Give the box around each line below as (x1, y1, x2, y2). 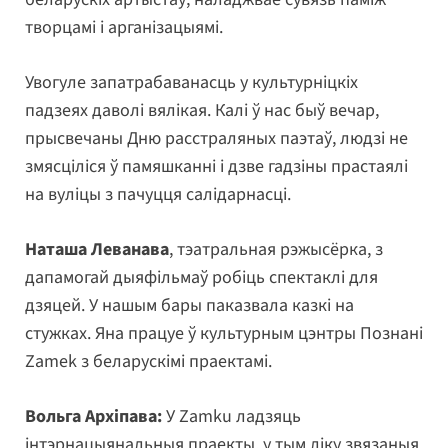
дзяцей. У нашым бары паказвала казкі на (25, 293, 354, 319)
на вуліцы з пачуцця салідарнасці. (25, 182, 291, 208)
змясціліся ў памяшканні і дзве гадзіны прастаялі (25, 154, 408, 180)
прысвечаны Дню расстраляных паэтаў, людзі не (25, 126, 408, 152)
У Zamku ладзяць (162, 404, 301, 430)
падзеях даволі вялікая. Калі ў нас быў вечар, (25, 98, 379, 124)
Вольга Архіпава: (25, 404, 162, 430)
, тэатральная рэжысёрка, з (169, 237, 383, 263)
